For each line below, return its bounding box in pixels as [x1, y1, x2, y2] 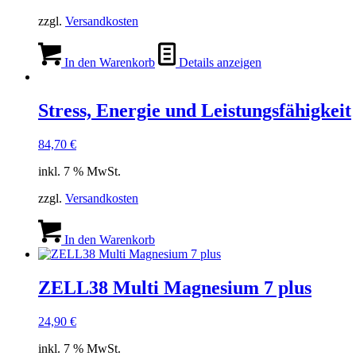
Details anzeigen [176, 56, 261, 70]
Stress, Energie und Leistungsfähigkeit [38, 100, 351, 122]
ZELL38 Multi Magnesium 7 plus [38, 277, 311, 299]
